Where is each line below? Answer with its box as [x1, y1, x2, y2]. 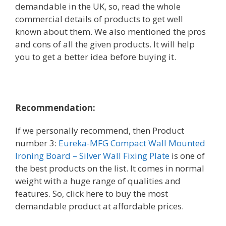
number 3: [15, 137, 59, 149]
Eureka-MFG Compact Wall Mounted [59, 137, 205, 149]
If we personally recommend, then [15, 125, 152, 136]
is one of [172, 150, 205, 161]
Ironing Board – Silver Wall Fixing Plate [15, 150, 169, 161]
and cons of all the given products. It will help [15, 38, 195, 50]
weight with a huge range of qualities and [15, 175, 181, 187]
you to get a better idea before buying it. [15, 51, 178, 63]
